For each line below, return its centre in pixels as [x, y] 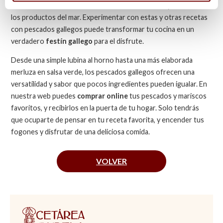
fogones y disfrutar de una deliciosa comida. [81, 132]
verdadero [29, 41]
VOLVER [111, 161]
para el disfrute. [118, 41]
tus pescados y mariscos [167, 96]
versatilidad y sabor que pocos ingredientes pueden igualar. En [109, 84]
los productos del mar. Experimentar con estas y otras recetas [110, 17]
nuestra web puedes [44, 96]
